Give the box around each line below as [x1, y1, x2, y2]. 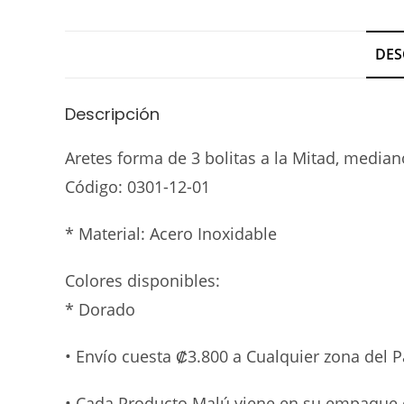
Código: [65, 176, 127, 198]
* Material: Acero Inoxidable [65, 223, 277, 245]
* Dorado [65, 298, 135, 321]
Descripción [65, 103, 160, 126]
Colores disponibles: [65, 270, 220, 292]
